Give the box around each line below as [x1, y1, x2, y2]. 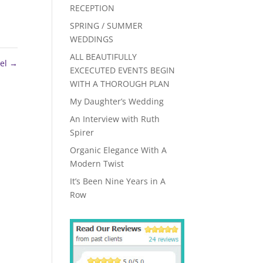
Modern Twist [70, 158, 124, 169]
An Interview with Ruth [70, 113, 160, 124]
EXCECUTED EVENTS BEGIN [70, 65, 176, 76]
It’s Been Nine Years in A [70, 176, 166, 187]
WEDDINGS [70, 33, 114, 45]
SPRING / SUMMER [70, 20, 143, 31]
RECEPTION [70, 2, 115, 14]
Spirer [70, 127, 95, 138]
